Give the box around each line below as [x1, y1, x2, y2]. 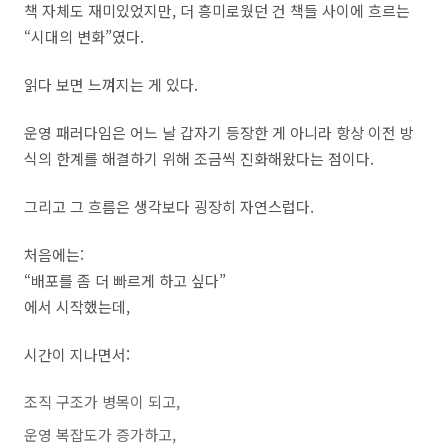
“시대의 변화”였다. [24, 26, 144, 47]
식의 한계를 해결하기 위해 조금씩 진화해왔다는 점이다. [24, 148, 374, 169]
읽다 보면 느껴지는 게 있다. [24, 74, 198, 95]
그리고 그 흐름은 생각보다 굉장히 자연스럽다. [24, 196, 314, 217]
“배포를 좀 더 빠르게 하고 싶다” [24, 270, 226, 291]
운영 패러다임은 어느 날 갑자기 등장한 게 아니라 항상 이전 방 [24, 122, 414, 143]
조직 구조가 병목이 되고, [24, 391, 180, 412]
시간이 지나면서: [24, 344, 130, 365]
